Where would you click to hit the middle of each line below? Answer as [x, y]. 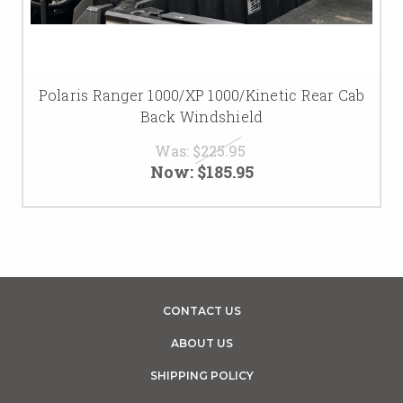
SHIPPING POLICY [201, 375]
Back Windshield [201, 116]
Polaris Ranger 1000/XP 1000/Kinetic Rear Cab [201, 94]
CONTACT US [201, 310]
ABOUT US [201, 343]
